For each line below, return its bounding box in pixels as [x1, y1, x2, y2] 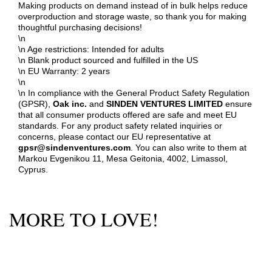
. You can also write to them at [131, 143, 246, 153]
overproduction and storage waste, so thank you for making [18, 12, 246, 22]
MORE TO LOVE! [9, 206, 158, 233]
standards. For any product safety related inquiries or [18, 121, 222, 131]
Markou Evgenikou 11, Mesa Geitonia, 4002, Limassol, [18, 154, 228, 164]
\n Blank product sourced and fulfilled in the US [18, 55, 198, 66]
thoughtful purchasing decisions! [18, 22, 142, 33]
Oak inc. [53, 99, 87, 109]
